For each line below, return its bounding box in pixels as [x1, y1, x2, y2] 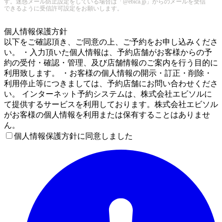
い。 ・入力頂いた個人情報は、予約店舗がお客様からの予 [4, 48, 212, 56]
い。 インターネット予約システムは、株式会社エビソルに [4, 89, 212, 98]
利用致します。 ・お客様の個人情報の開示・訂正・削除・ [4, 68, 212, 77]
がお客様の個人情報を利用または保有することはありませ [4, 110, 210, 119]
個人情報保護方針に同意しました [14, 131, 133, 140]
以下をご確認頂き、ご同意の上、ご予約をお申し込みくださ [4, 37, 218, 46]
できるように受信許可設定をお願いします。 [4, 4, 123, 12]
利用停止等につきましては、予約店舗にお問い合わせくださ [4, 79, 218, 88]
